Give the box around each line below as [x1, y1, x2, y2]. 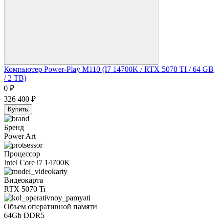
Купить [8, 106, 28, 113]
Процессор [4, 150, 40, 158]
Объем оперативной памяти [4, 202, 97, 211]
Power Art [4, 132, 36, 141]
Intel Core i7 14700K [4, 158, 70, 167]
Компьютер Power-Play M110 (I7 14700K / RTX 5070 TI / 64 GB [4, 65, 214, 74]
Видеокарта [4, 176, 43, 185]
